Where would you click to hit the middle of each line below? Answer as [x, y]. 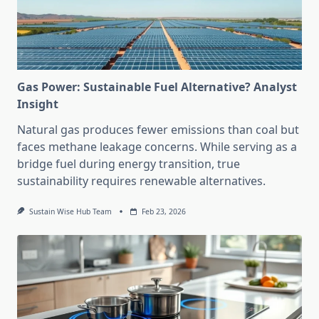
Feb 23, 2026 [163, 212]
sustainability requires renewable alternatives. [141, 181]
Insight [38, 104]
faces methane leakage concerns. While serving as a [157, 147]
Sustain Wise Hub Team [70, 212]
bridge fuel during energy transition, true [129, 164]
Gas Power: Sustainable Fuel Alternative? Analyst [157, 87]
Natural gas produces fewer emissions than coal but [158, 130]
